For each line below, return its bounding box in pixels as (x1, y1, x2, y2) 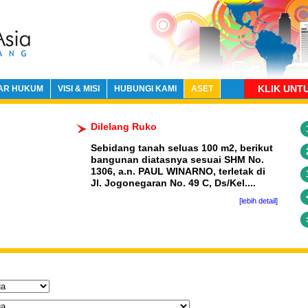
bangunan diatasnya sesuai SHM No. (91, 153, 264, 165)
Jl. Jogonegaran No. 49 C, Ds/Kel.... (91, 177, 256, 188)
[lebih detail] (239, 196, 278, 205)
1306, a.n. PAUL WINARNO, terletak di (91, 165, 265, 177)
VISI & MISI (58, 84, 100, 93)
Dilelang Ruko (91, 120, 157, 132)
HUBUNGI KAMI (114, 84, 177, 93)
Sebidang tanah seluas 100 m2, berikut (91, 142, 273, 153)
